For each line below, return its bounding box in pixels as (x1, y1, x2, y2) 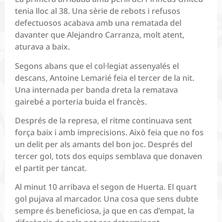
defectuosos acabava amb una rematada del (15, 17, 181, 29)
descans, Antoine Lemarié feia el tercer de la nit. (15, 72, 194, 83)
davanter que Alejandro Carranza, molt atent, (15, 29, 184, 41)
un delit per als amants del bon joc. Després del (15, 138, 192, 150)
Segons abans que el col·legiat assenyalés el (15, 60, 179, 71)
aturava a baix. (15, 41, 70, 53)
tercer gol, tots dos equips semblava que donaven (15, 150, 202, 162)
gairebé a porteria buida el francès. (15, 96, 147, 107)
